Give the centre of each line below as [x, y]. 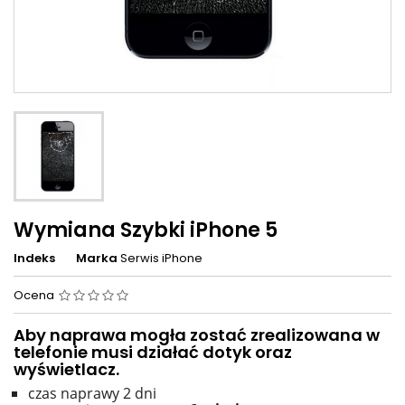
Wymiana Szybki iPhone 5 [146, 231]
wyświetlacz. [66, 370]
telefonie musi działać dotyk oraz [153, 353]
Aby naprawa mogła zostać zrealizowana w [197, 335]
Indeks [34, 259]
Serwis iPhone [161, 259]
